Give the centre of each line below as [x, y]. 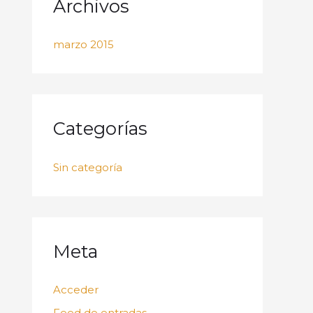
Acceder [76, 290]
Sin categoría [88, 167]
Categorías [100, 128]
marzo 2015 [83, 44]
